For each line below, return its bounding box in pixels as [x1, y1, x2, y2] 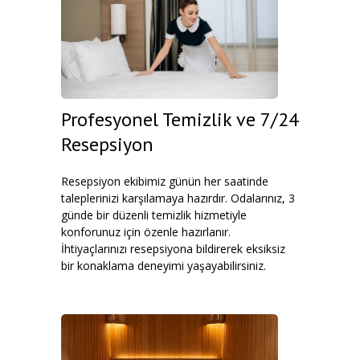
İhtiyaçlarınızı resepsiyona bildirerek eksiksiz [61, 241, 285, 256]
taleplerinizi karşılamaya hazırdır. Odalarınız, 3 [61, 190, 295, 206]
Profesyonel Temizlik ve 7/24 [61, 107, 299, 132]
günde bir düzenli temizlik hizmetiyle [61, 207, 247, 223]
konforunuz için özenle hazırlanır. [61, 224, 231, 239]
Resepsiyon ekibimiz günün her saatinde [61, 174, 268, 189]
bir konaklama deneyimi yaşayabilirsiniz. [61, 258, 266, 273]
